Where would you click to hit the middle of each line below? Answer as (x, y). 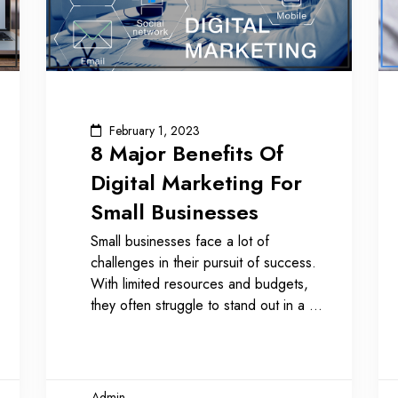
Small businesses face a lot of (180, 241)
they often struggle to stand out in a (200, 305)
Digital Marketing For (197, 182)
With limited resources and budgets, (200, 283)
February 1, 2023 (155, 130)
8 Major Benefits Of (187, 153)
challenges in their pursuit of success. (204, 262)
